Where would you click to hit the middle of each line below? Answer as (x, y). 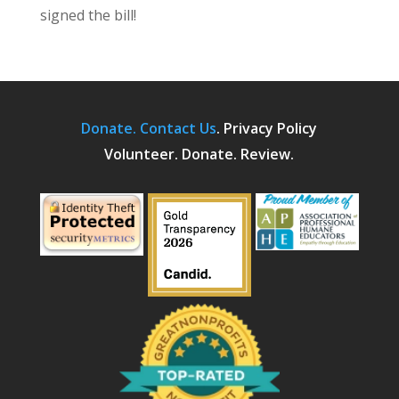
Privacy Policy (271, 128)
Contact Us (179, 128)
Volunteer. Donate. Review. (199, 154)
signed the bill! (88, 15)
